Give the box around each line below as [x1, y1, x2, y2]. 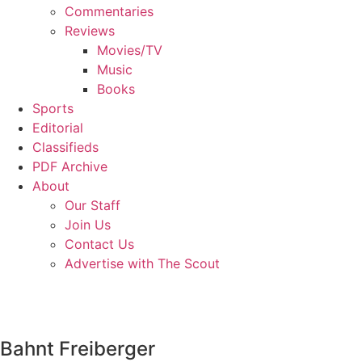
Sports [32, 100, 74, 116]
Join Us [65, 217, 111, 233]
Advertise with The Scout [65, 255, 220, 271]
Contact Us [65, 236, 134, 252]
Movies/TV [97, 42, 162, 58]
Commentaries [65, 3, 154, 19]
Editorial [32, 120, 83, 136]
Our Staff [65, 197, 120, 213]
